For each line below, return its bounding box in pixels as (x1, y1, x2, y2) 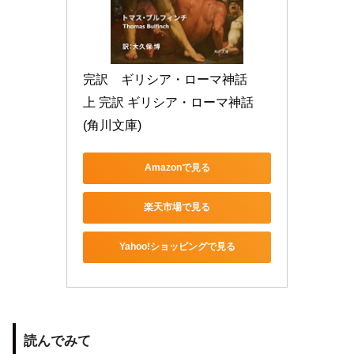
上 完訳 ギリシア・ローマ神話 (83, 95, 254, 109)
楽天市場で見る (144, 201, 210, 213)
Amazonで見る (144, 162, 210, 174)
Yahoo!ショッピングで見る (119, 241, 235, 253)
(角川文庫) (83, 118, 141, 132)
